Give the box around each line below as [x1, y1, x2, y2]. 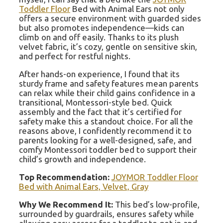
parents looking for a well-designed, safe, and [19, 135, 192, 145]
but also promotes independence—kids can [19, 23, 184, 33]
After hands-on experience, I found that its [19, 69, 180, 79]
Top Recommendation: [19, 172, 110, 182]
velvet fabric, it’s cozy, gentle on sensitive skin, [19, 42, 197, 52]
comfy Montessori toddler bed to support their [19, 145, 197, 155]
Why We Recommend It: [19, 200, 113, 210]
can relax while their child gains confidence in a [19, 88, 195, 98]
